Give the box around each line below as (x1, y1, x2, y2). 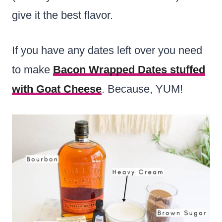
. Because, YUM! (102, 82, 183, 95)
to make (12, 63, 53, 76)
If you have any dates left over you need (12, 44, 202, 56)
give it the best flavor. (12, 8, 113, 21)
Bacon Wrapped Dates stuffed (53, 63, 205, 76)
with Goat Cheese (12, 82, 102, 95)
